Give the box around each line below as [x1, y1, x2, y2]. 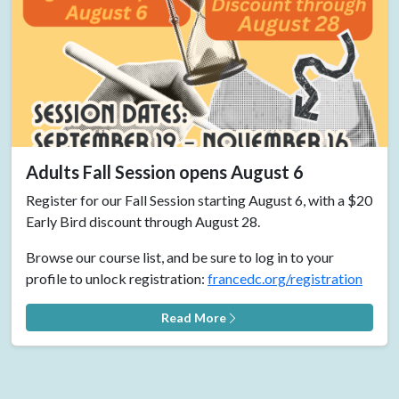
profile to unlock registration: [26, 269, 208, 287]
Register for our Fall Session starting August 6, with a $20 [26, 191, 372, 208]
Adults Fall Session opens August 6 [26, 160, 304, 183]
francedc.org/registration [208, 269, 362, 287]
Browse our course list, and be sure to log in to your [26, 248, 334, 265]
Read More [160, 309, 226, 325]
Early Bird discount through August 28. [26, 212, 260, 230]
